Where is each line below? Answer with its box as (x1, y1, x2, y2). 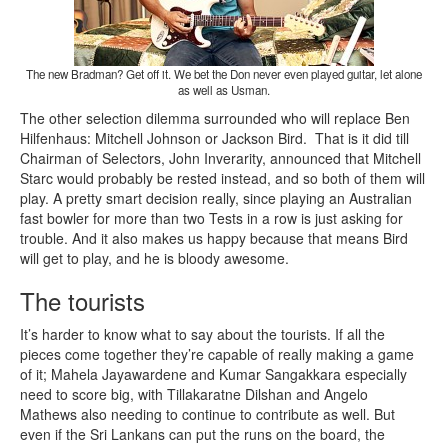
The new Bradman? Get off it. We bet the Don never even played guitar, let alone (26, 66, 422, 83)
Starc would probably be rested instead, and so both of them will (20, 168, 425, 189)
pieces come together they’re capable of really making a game (20, 344, 414, 365)
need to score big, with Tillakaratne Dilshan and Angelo (20, 384, 368, 405)
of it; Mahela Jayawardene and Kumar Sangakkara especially (20, 364, 407, 385)
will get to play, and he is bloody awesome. (20, 248, 289, 269)
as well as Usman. (178, 82, 270, 99)
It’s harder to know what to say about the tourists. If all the (20, 324, 385, 345)
